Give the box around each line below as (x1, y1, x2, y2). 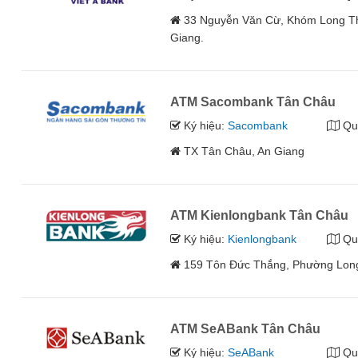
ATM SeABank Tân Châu (170, 322, 321, 336)
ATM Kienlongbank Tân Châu (170, 209, 349, 223)
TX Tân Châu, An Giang (184, 145, 305, 158)
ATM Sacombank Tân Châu (170, 95, 336, 109)
